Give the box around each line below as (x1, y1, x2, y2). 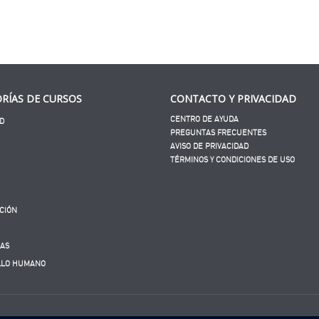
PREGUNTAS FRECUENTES (170, 128, 266, 137)
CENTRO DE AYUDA (170, 115, 239, 123)
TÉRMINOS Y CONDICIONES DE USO (170, 155, 295, 164)
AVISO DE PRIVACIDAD (170, 142, 249, 150)
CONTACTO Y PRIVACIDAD (170, 91, 296, 105)
